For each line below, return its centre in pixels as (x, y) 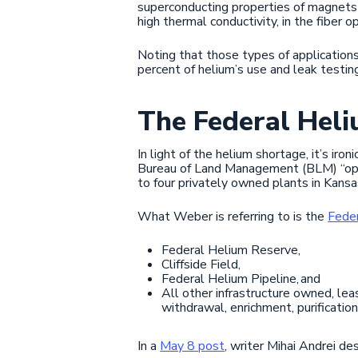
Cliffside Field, (201, 264)
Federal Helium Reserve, (231, 250)
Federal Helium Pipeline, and (241, 278)
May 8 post (193, 346)
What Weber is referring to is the (233, 216)
